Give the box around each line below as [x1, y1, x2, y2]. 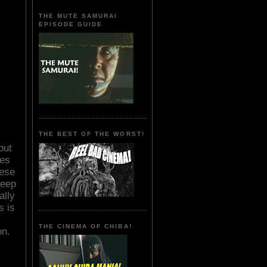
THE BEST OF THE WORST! [39, 131, 145, 138]
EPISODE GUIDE [39, 20, 103, 27]
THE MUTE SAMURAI [39, 12, 118, 19]
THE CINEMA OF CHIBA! [39, 222, 132, 229]
